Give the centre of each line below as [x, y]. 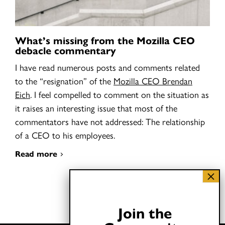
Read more [36, 153]
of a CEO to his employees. [65, 135]
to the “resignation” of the [64, 80]
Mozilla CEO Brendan [153, 80]
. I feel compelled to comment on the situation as [120, 94]
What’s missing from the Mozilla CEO [105, 40]
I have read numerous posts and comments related [107, 67]
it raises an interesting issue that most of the [96, 107]
